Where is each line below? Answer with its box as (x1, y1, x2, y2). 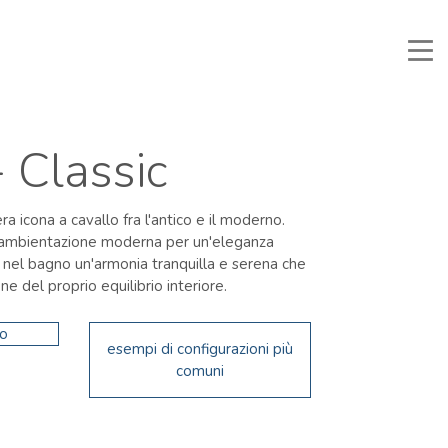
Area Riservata (159, 6, 236, 22)
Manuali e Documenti (9, 6, 123, 22)
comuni (175, 361, 224, 381)
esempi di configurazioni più (106, 339, 293, 359)
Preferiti (272, 6, 314, 22)
